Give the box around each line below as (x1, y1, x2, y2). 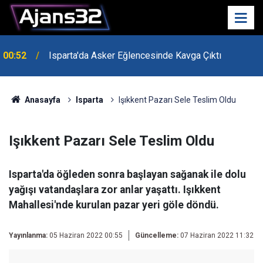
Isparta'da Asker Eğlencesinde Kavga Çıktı (49, 50, 221, 61)
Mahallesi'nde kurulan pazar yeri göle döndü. (9, 199, 219, 211)
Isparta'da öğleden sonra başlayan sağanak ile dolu (9, 168, 246, 180)
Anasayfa (22, 95, 60, 104)
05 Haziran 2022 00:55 (49, 231, 123, 240)
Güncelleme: (135, 231, 178, 240)
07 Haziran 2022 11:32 (178, 231, 254, 240)
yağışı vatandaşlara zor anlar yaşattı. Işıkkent (9, 184, 221, 195)
